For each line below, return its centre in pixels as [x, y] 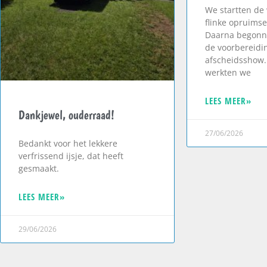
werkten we [228, 73]
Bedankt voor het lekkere [68, 143]
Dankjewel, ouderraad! [66, 114]
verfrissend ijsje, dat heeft [71, 156]
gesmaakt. [39, 168]
